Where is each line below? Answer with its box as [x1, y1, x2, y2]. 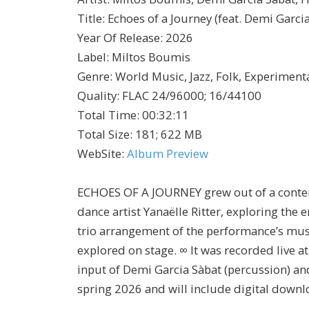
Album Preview [127, 146, 208, 162]
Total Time [77, 107, 137, 123]
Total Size [77, 126, 130, 143]
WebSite [77, 146, 121, 162]
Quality [77, 88, 117, 104]
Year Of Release [77, 30, 160, 46]
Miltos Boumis [112, 49, 190, 66]
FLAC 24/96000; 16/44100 [122, 88, 261, 104]
